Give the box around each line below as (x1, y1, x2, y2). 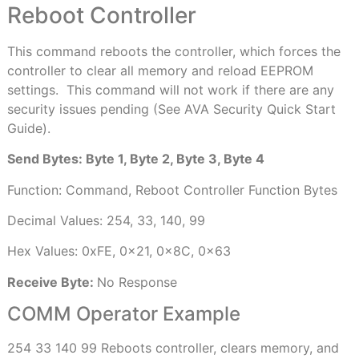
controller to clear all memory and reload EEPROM (6, 62, 313, 79)
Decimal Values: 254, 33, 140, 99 (6, 212, 205, 229)
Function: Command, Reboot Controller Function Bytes (6, 181, 337, 198)
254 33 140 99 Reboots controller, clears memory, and (6, 340, 339, 357)
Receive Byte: (6, 273, 94, 290)
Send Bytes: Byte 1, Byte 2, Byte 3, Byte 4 (6, 151, 264, 167)
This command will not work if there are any (66, 81, 334, 98)
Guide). (6, 119, 50, 136)
